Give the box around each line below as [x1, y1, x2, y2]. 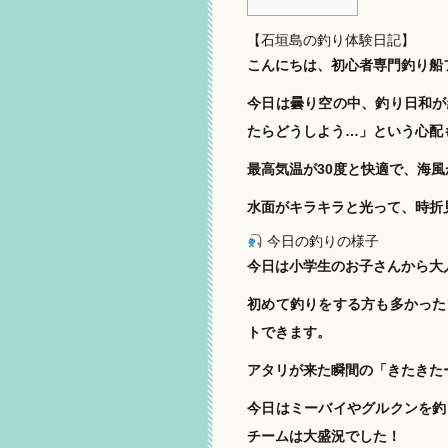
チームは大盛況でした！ [247, 427, 401, 444]
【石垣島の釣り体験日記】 [247, 32, 415, 49]
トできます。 [247, 324, 331, 341]
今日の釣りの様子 [262, 233, 379, 250]
